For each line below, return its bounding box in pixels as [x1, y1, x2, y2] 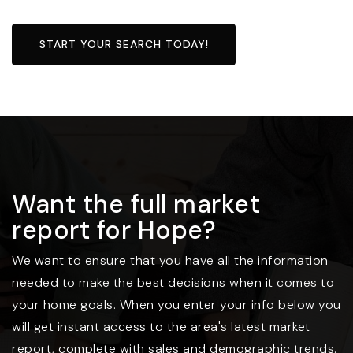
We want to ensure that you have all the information [12, 252, 329, 269]
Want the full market [12, 188, 260, 221]
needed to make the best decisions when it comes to [12, 274, 334, 292]
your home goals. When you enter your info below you [12, 296, 341, 314]
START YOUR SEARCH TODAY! [39, 37, 209, 52]
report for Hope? [12, 214, 216, 247]
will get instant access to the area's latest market [12, 318, 310, 336]
